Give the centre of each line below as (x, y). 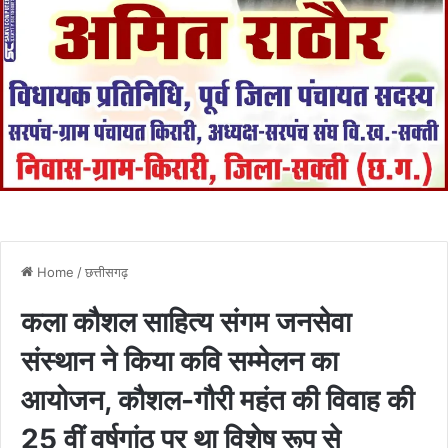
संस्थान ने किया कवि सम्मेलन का (179, 360)
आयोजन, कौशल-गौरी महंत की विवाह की (217, 399)
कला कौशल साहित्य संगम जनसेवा (186, 321)
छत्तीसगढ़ (106, 271)
